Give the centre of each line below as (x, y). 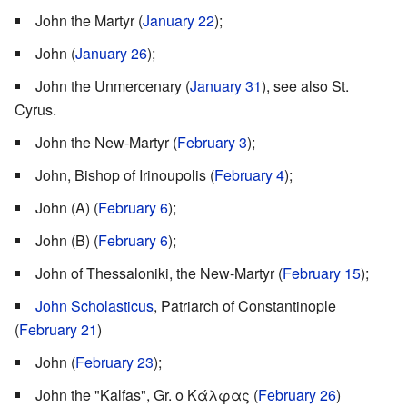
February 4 (249, 174)
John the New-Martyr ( (106, 142)
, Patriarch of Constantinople (245, 305)
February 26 (297, 394)
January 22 (179, 20)
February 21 (58, 329)
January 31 (226, 85)
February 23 (114, 362)
